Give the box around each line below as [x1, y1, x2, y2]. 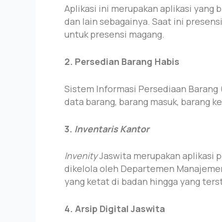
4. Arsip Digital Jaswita [64, 203, 165, 215]
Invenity [64, 150, 99, 162]
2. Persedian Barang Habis [64, 55, 179, 68]
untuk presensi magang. [64, 28, 165, 41]
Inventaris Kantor [74, 122, 149, 135]
